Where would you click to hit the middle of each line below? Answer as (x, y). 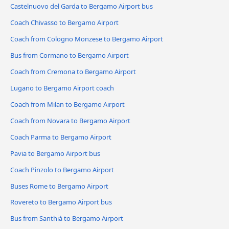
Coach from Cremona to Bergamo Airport (73, 71)
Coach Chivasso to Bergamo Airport (64, 22)
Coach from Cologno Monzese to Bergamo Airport (87, 39)
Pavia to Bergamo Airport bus (55, 153)
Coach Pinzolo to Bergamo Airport (62, 169)
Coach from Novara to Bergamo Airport (70, 120)
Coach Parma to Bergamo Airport (61, 137)
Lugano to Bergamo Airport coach (62, 88)
